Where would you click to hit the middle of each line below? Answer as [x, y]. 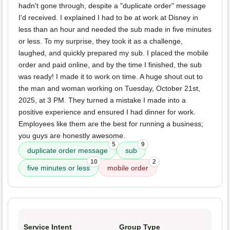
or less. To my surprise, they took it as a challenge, [101, 41]
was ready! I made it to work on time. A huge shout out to [111, 77]
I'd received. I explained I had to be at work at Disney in [108, 18]
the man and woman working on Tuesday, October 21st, [109, 89]
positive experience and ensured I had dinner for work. [107, 112]
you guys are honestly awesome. [72, 136]
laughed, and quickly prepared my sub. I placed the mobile [113, 53]
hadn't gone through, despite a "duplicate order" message [112, 6]
